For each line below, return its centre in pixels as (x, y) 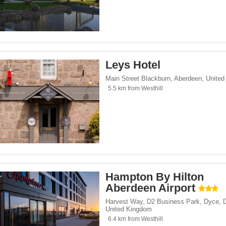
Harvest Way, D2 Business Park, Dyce (162, 202)
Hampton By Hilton (155, 177)
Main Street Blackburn (138, 79)
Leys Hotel (133, 65)
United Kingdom (129, 209)
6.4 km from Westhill (135, 219)
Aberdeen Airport (150, 188)
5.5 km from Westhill (135, 89)
